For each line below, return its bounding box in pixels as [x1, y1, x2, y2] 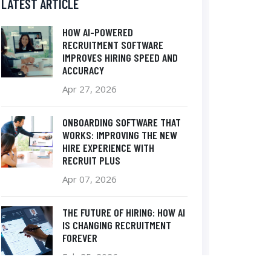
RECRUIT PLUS [62, 153, 120, 167]
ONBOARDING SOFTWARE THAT [62, 115, 181, 129]
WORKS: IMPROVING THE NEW [62, 128, 177, 142]
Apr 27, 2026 [62, 82, 117, 95]
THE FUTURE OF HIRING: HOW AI [62, 205, 185, 219]
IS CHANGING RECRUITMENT [62, 218, 171, 232]
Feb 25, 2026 [62, 250, 118, 263]
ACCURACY [62, 63, 104, 77]
